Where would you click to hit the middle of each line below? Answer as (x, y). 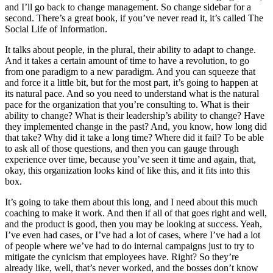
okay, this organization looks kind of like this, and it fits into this (127, 171)
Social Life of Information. (56, 29)
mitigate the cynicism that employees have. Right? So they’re (122, 257)
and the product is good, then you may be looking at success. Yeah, (133, 224)
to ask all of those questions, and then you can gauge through (122, 149)
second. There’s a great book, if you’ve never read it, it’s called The (134, 18)
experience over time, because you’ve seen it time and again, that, (130, 160)
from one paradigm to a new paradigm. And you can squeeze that (130, 72)
